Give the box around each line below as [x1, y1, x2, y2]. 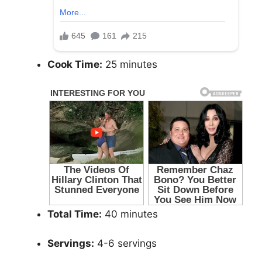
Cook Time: [47, 58, 102, 71]
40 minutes [102, 208, 158, 220]
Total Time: [47, 208, 102, 220]
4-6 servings [94, 237, 157, 250]
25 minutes [102, 58, 157, 71]
